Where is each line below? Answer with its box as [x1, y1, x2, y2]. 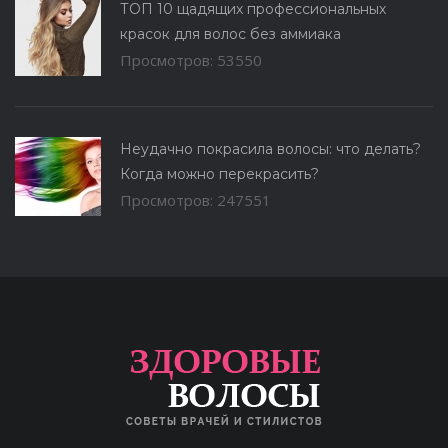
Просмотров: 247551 [120, 190, 271, 211]
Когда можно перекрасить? [120, 165, 319, 184]
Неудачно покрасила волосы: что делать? [120, 140, 421, 159]
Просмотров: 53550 [120, 50, 262, 71]
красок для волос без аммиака [120, 25, 341, 44]
